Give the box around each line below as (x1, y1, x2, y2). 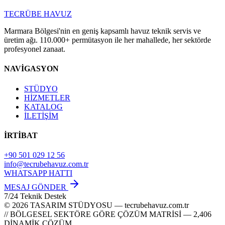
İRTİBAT (4, 131, 38, 140)
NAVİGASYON (4, 64, 59, 73)
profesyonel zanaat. (4, 45, 65, 54)
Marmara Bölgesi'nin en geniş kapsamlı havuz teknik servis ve (4, 27, 201, 36)
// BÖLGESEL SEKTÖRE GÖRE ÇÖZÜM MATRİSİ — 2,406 (4, 210, 211, 219)
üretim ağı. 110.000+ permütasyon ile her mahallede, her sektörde (4, 36, 211, 45)
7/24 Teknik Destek (4, 192, 66, 201)
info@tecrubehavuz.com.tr (4, 160, 88, 169)
